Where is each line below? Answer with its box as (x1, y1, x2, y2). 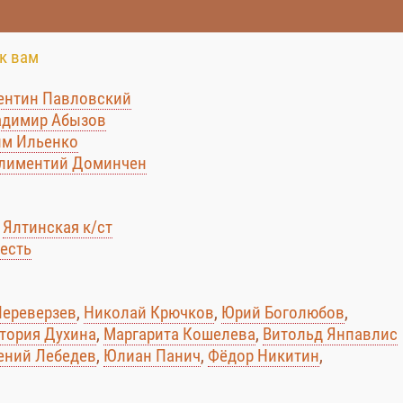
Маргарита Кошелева (103, 324, 255, 345)
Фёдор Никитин (208, 345, 319, 366)
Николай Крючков (84, 302, 214, 323)
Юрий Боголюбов (221, 302, 345, 323)
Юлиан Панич (103, 345, 201, 366)
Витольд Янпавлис (263, 324, 398, 345)
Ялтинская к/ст (3, 217, 112, 237)
